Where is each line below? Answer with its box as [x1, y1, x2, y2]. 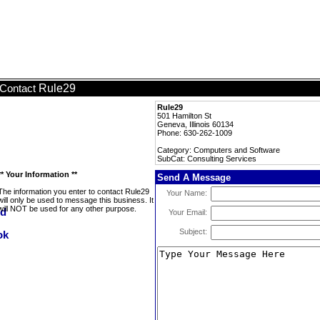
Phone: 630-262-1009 [157, 129, 232, 137]
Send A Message [157, 172, 231, 183]
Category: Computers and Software [157, 146, 280, 154]
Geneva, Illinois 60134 [157, 120, 234, 129]
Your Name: [166, 189, 207, 197]
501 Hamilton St [157, 111, 211, 120]
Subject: [179, 227, 207, 236]
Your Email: [169, 208, 207, 216]
